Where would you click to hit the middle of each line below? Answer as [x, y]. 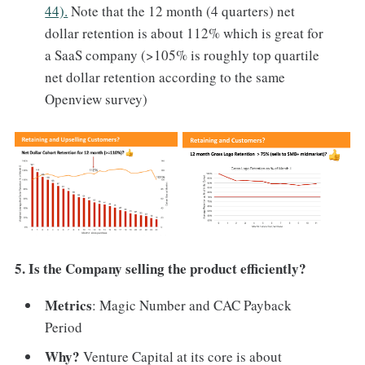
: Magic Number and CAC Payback [192, 306]
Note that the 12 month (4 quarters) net [182, 11]
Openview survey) [97, 99]
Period [64, 328]
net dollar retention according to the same [165, 77]
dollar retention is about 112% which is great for [185, 33]
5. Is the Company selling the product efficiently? [160, 269]
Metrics [69, 306]
